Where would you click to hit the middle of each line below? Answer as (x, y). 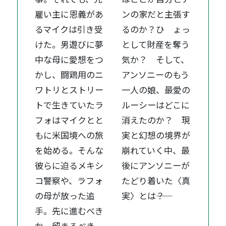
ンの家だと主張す (156, 14)
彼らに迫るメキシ (69, 165)
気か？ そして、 (156, 59)
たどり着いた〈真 (156, 180)
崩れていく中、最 (156, 150)
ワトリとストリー (69, 89)
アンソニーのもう (156, 74)
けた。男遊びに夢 (69, 44)
